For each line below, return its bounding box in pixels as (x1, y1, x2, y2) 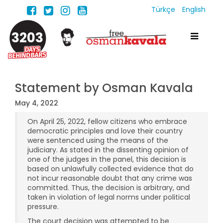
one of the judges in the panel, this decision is (27, 154, 186, 164)
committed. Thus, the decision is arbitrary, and (27, 183, 190, 193)
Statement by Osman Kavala (15, 80, 193, 96)
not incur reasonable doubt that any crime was (27, 173, 192, 183)
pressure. (27, 202, 59, 212)
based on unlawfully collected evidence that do (27, 164, 194, 174)
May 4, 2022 (15, 98, 58, 108)
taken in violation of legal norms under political (27, 192, 190, 202)
